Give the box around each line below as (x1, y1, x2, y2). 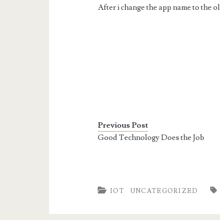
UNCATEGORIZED (130, 187, 198, 195)
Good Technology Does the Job (98, 133, 205, 142)
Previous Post (98, 120, 149, 130)
